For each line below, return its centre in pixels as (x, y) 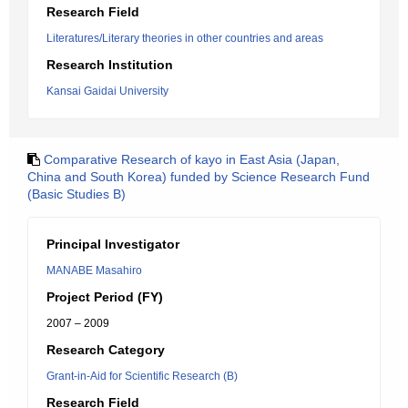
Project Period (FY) (105, 297)
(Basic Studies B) (76, 194)
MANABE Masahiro (94, 270)
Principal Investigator (113, 244)
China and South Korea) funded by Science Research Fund (199, 177)
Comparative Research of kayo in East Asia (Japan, (192, 159)
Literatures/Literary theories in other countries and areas (185, 38)
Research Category (106, 350)
